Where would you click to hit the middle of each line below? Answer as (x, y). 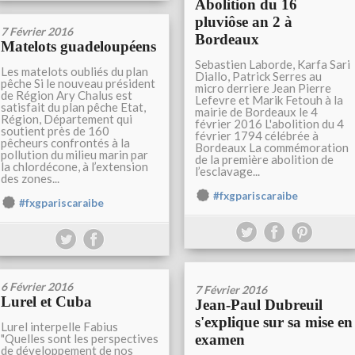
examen (220, 340)
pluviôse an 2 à (244, 22)
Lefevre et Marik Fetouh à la (269, 100)
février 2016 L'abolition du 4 (269, 124)
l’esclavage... (227, 171)
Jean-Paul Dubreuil (259, 305)
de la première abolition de (264, 159)
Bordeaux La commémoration (272, 147)
